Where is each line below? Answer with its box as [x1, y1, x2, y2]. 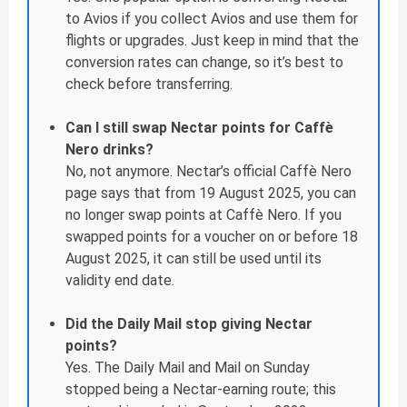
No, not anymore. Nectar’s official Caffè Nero [65, 163, 352, 181]
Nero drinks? [65, 141, 154, 159]
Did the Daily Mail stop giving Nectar [65, 315, 313, 333]
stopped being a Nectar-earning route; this [65, 381, 336, 399]
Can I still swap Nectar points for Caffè [65, 119, 333, 137]
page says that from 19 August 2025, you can [65, 184, 356, 203]
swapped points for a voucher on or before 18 [65, 228, 358, 246]
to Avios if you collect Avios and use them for [65, 10, 358, 28]
